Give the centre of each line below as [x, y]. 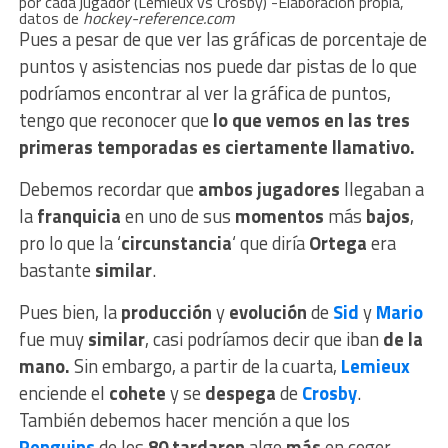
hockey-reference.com [158, 18]
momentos [281, 216]
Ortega [339, 243]
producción [168, 312]
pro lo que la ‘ [69, 243]
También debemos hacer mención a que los [184, 420]
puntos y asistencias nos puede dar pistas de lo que [217, 66]
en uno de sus [179, 216]
